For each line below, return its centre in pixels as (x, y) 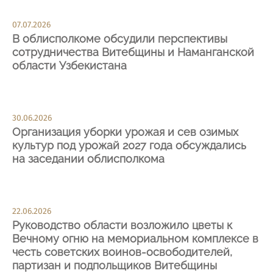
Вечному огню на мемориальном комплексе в (135, 239)
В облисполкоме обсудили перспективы (120, 39)
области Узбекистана (69, 66)
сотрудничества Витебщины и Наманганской (133, 52)
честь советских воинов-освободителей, (122, 252)
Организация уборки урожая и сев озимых (125, 132)
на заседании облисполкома (88, 159)
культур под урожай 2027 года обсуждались (129, 146)
